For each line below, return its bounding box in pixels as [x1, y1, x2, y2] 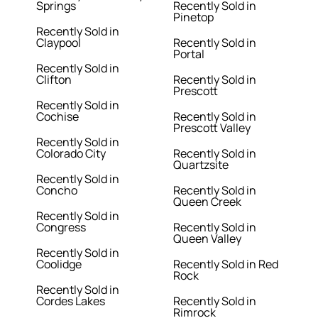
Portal [173, 46, 204, 62]
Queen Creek [173, 194, 241, 210]
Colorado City [36, 146, 106, 162]
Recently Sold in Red [173, 256, 278, 273]
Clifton [36, 72, 72, 88]
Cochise [36, 109, 79, 125]
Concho [36, 182, 78, 199]
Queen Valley [173, 231, 241, 247]
